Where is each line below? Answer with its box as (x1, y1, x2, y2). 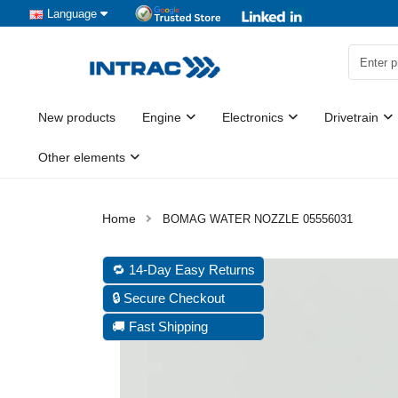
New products (38, 110, 115, 124)
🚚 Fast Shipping (112, 319, 208, 334)
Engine (142, 110, 181, 124)
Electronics (222, 110, 283, 124)
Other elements (38, 150, 125, 164)
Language (47, 6, 97, 20)
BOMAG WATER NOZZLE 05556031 (163, 212, 353, 226)
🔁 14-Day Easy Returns (112, 262, 255, 277)
